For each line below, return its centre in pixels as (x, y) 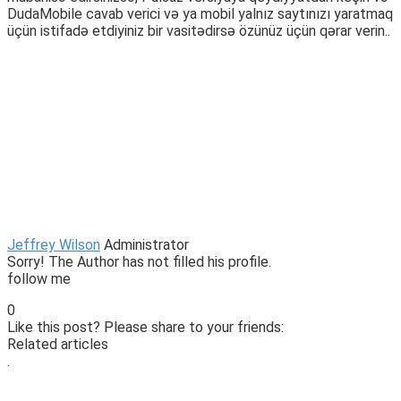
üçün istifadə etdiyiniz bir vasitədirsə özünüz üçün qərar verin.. (199, 31)
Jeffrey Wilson (54, 245)
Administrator (146, 245)
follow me (39, 279)
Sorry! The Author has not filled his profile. (139, 262)
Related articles (58, 345)
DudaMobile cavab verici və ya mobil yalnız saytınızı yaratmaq (200, 14)
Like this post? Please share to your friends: (145, 328)
